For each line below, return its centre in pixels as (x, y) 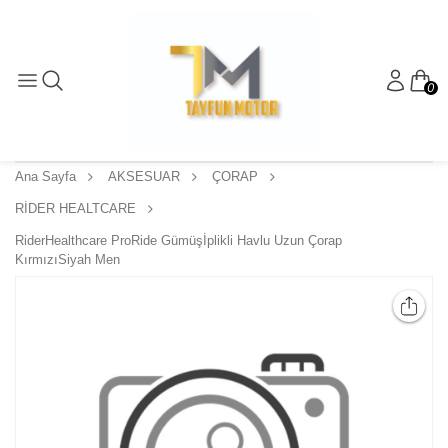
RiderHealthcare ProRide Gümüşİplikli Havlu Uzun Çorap (178, 241)
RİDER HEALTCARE (75, 209)
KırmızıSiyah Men (67, 260)
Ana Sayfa (45, 177)
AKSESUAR (144, 177)
